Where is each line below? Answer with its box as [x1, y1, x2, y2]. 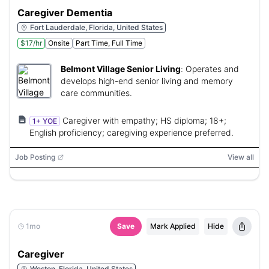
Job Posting [15, 153, 55, 162]
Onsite [48, 38, 70, 47]
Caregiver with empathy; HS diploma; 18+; [62, 115, 226, 125]
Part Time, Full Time [76, 38, 142, 47]
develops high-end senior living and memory [61, 76, 233, 86]
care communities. [61, 88, 132, 98]
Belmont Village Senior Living [61, 64, 181, 74]
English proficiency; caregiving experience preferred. [29, 127, 234, 138]
